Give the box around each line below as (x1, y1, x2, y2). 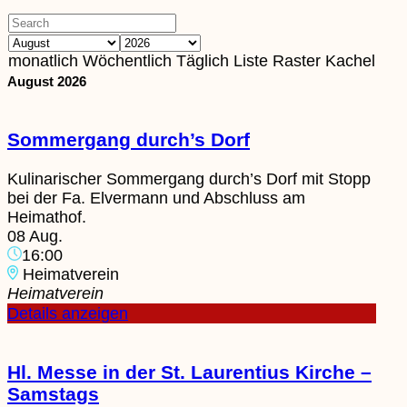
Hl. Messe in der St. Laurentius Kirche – (7, 362, 372, 383)
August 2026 (7, 74, 86, 90)
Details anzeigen (7, 304, 128, 323)
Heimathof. (7, 208, 86, 227)
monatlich (8, 52, 78, 71)
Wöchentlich (83, 52, 172, 71)
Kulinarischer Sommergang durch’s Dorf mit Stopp (7, 170, 371, 189)
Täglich (176, 52, 229, 71)
